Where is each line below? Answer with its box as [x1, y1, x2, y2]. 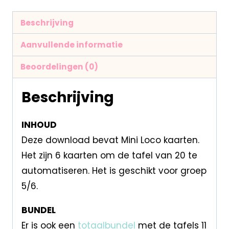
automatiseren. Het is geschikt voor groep [21, 164, 207, 177]
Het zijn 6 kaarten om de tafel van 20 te [21, 149, 197, 162]
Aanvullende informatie [20, 39, 123, 50]
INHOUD [21, 118, 57, 131]
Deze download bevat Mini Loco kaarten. [21, 133, 199, 146]
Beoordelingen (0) [20, 61, 98, 73]
